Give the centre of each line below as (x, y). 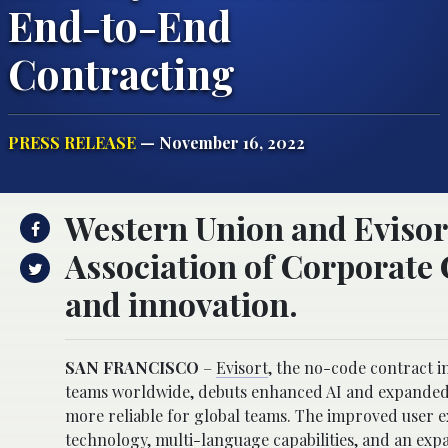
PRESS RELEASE (72, 142)
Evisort (242, 367)
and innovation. (181, 303)
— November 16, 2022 (220, 142)
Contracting (121, 72)
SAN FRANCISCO (132, 367)
